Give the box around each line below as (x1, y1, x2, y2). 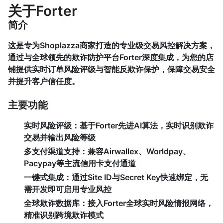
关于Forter (8, 2, 77, 19)
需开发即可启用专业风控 (24, 184, 111, 194)
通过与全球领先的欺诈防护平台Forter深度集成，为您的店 (8, 52, 214, 62)
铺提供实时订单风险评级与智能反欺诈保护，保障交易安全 (8, 64, 215, 74)
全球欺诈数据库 (24, 198, 80, 208)
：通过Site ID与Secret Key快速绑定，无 (64, 172, 208, 182)
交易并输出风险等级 (24, 132, 96, 142)
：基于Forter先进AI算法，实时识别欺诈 (72, 120, 214, 130)
